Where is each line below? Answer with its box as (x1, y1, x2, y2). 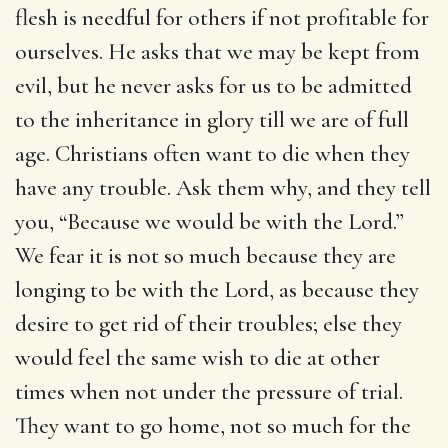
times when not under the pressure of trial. (15, 377, 403, 406)
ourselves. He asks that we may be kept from (15, 37, 420, 66)
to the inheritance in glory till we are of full (15, 105, 409, 134)
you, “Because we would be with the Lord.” (15, 207, 404, 236)
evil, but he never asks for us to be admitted (15, 71, 412, 100)
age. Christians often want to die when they (15, 139, 410, 168)
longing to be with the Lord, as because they (15, 275, 419, 304)
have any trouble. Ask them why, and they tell (15, 173, 431, 202)
